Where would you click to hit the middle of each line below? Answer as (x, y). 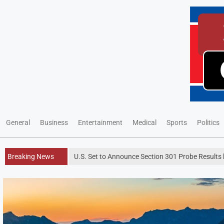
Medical (144, 122)
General (18, 122)
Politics (208, 122)
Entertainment (100, 122)
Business (54, 122)
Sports (177, 122)
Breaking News (31, 156)
